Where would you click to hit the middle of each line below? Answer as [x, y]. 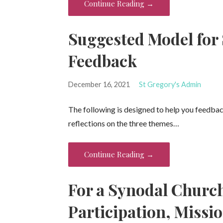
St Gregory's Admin [170, 84]
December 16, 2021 [99, 84]
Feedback [103, 60]
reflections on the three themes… [124, 123]
